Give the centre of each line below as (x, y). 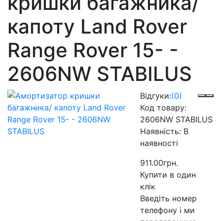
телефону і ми (168, 210)
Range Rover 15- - (93, 50)
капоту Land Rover (97, 26)
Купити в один (168, 174)
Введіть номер (169, 198)
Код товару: (164, 107)
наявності (159, 143)
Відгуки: (156, 95)
